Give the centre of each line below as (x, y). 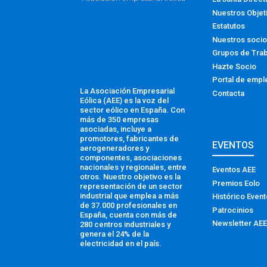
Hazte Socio (234, 66)
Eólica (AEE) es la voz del (125, 101)
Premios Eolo (236, 183)
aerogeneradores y (115, 148)
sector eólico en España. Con (133, 110)
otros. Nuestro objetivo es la (131, 177)
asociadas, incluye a (116, 129)
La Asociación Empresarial (128, 91)
